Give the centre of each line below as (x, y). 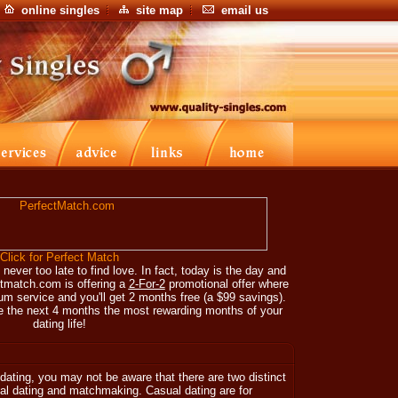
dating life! (60, 324)
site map (159, 10)
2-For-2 (147, 284)
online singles (60, 10)
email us (245, 10)
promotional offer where (227, 284)
